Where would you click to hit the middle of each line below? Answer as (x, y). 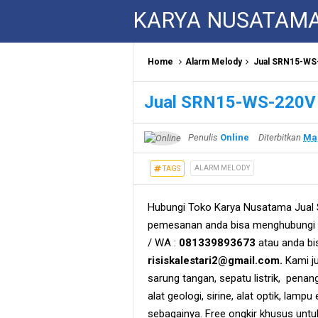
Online (235, 137)
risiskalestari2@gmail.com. (215, 260)
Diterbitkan (281, 137)
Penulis (203, 137)
